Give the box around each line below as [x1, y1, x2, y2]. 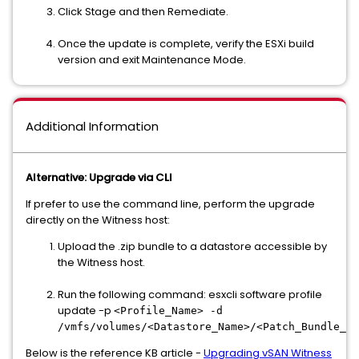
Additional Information [26, 118, 159, 135]
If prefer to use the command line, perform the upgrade [26, 196, 315, 212]
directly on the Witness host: [26, 212, 170, 228]
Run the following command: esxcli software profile [58, 287, 322, 303]
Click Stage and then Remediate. [58, 4, 228, 20]
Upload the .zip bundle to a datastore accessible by [58, 239, 327, 255]
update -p [58, 303, 114, 319]
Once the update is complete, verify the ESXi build [58, 36, 314, 52]
